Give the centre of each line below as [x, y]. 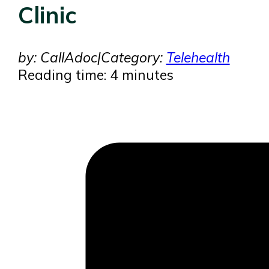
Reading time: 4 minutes [95, 74]
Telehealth [198, 57]
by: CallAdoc [57, 57]
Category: [133, 57]
